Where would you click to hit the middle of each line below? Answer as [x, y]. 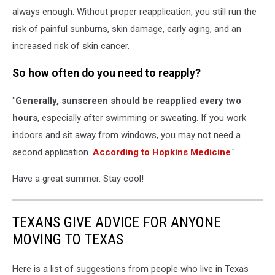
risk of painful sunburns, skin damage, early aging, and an [127, 29]
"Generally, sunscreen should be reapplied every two [127, 100]
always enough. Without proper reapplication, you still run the [134, 11]
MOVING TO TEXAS [68, 239]
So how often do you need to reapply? [107, 73]
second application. [52, 152]
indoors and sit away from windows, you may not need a [126, 135]
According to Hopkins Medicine [162, 152]
